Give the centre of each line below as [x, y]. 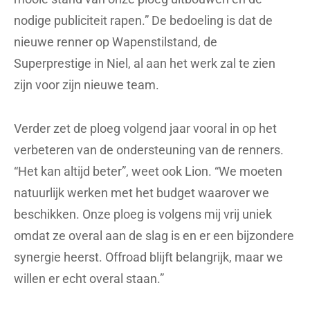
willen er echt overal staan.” [89, 279]
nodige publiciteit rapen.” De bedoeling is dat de [143, 21]
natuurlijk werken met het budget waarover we [142, 193]
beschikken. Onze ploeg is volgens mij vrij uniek [143, 215]
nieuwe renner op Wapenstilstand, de [116, 42]
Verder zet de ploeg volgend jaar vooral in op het [145, 129]
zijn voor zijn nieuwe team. [86, 85]
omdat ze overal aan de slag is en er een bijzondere [154, 236]
